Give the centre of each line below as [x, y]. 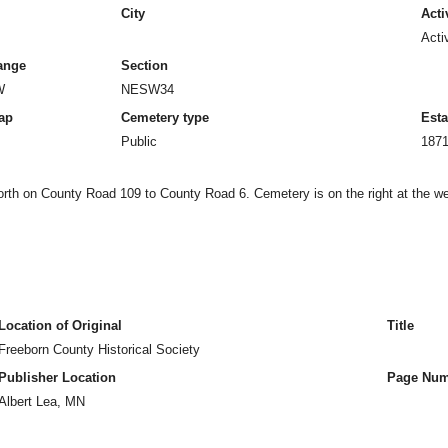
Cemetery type [165, 117]
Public [139, 141]
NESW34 [147, 89]
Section [144, 65]
